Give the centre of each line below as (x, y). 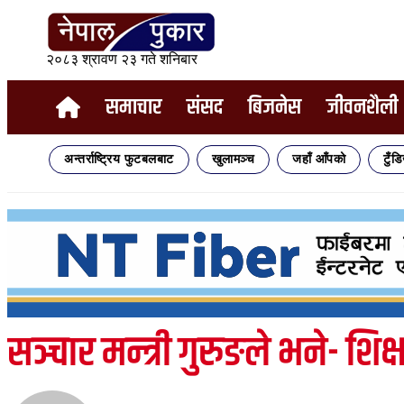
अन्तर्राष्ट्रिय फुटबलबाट (119, 159)
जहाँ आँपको (319, 159)
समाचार (133, 107)
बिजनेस (275, 107)
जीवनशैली (362, 107)
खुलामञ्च (233, 159)
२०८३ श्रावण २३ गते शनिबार (122, 60)
